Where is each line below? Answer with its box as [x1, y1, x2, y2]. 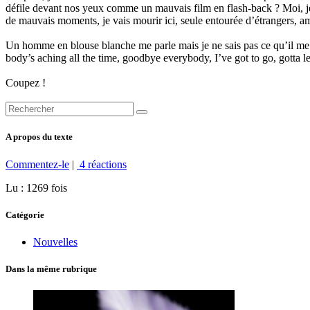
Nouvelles [33, 236, 77, 248]
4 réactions [77, 158, 127, 170]
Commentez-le [6, 158, 69, 170]
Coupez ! [6, 77, 46, 89]
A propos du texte [6, 131, 73, 143]
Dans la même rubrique [6, 264, 97, 275]
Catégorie [6, 209, 44, 220]
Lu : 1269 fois [6, 181, 67, 194]
